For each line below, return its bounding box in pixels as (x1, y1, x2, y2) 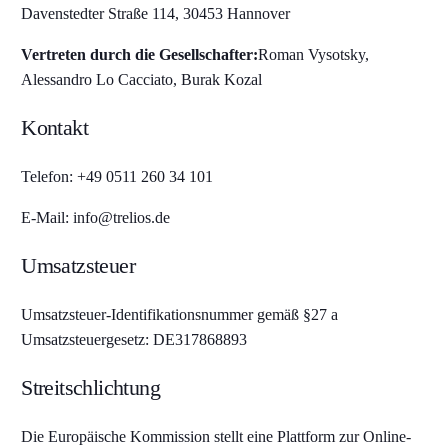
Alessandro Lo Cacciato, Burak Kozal (21, 71, 263, 88)
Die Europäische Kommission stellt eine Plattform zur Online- (21, 428, 412, 445)
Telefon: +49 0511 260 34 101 (21, 168, 214, 185)
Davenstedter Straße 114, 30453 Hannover (21, 5, 291, 22)
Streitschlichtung (21, 375, 161, 400)
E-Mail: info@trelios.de (21, 209, 171, 226)
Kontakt (21, 115, 89, 140)
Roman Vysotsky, (258, 46, 370, 63)
